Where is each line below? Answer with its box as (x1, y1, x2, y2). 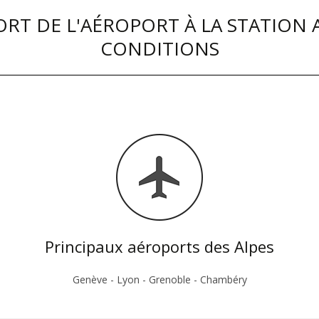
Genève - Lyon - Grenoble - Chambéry (72, 273, 247, 286)
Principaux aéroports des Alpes (45, 236, 274, 257)
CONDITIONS (100, 36, 219, 61)
